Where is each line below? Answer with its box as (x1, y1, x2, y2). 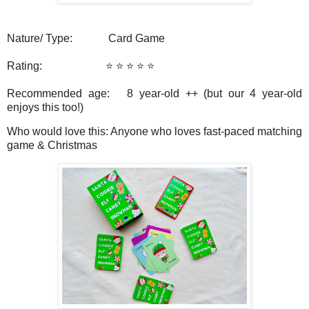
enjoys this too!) (7, 101, 83, 113)
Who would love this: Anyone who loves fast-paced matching (7, 126, 302, 138)
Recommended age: (7, 87, 128, 99)
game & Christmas (7, 139, 97, 152)
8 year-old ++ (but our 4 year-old (127, 87, 303, 99)
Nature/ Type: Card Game (7, 32, 165, 44)
